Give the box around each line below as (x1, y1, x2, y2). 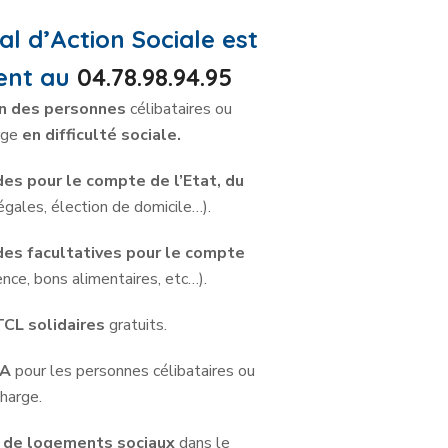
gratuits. (105, 313, 168, 336)
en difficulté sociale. (18, 123, 182, 146)
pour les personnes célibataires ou (11, 359, 256, 382)
